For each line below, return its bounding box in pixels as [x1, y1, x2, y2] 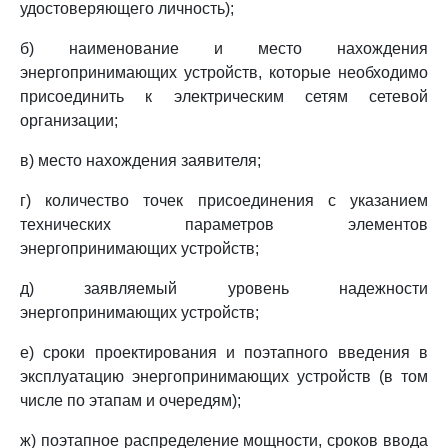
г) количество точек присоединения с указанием [20, 192, 428, 209]
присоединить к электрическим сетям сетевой [20, 88, 428, 105]
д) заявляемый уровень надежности [20, 280, 428, 297]
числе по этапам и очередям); [20, 392, 241, 409]
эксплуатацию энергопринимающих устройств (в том [20, 368, 428, 385]
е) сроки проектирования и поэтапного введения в [20, 344, 428, 361]
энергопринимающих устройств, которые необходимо [20, 64, 428, 81]
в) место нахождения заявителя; [20, 152, 261, 169]
